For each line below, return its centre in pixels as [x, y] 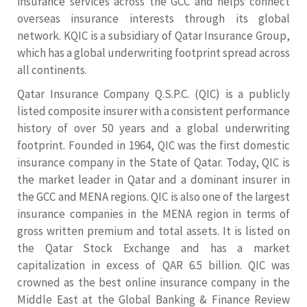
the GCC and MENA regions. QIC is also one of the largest [153, 197]
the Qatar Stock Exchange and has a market [153, 248]
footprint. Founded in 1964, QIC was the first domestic [153, 146]
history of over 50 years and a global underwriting [153, 128]
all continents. [52, 70]
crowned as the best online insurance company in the [153, 283]
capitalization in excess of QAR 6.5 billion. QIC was [153, 266]
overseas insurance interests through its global [153, 19]
